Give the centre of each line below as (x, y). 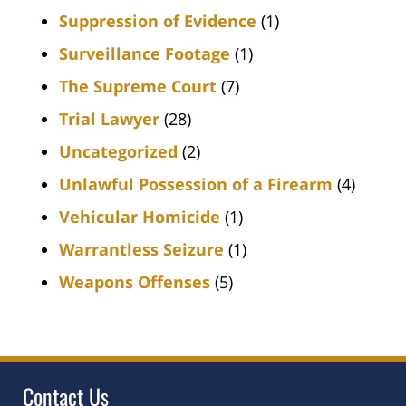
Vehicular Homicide (140, 216)
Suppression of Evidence (158, 20)
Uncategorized (118, 151)
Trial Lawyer (109, 118)
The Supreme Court (138, 86)
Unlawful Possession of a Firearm (196, 184)
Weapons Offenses (135, 281)
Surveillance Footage (145, 53)
